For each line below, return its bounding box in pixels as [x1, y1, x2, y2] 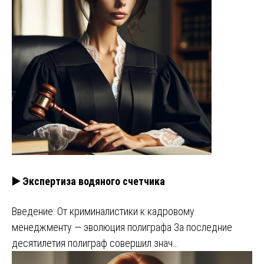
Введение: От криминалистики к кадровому [12, 204, 194, 217]
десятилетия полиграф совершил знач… [12, 236, 178, 249]
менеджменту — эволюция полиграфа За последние [12, 220, 232, 233]
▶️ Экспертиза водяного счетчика [12, 174, 165, 187]
